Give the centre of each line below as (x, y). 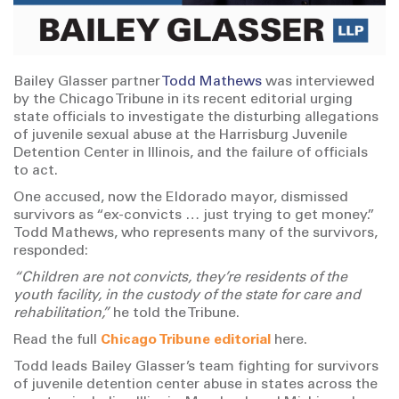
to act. (36, 171)
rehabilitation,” (61, 313)
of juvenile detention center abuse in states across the (195, 385)
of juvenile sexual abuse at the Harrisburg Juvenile (180, 135)
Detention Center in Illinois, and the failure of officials (191, 153)
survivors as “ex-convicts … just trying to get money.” (194, 216)
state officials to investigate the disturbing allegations (196, 118)
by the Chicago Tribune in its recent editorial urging (183, 100)
